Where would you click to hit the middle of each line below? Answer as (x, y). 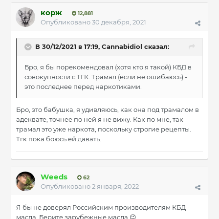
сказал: (156, 47)
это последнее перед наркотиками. (84, 87)
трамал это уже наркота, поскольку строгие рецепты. (104, 129)
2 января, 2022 (115, 186)
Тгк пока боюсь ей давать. (59, 139)
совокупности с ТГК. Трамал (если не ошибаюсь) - (106, 77)
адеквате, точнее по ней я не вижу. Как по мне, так (100, 120)
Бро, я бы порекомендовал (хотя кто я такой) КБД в (108, 67)
